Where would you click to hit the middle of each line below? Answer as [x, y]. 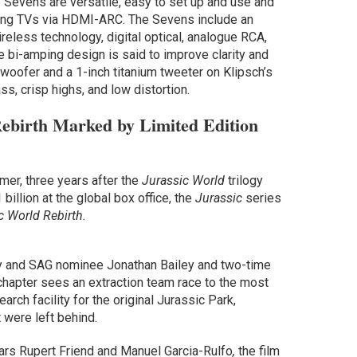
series [263, 198]
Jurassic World [183, 181]
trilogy [243, 181]
